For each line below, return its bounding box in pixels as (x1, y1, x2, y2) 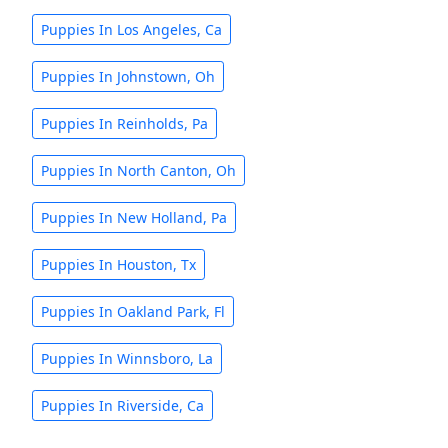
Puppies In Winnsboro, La (41, 349, 213, 368)
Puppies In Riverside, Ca (41, 396, 204, 415)
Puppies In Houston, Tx (41, 255, 196, 274)
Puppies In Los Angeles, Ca (41, 20, 222, 39)
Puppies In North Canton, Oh (41, 161, 236, 180)
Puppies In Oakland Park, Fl (41, 302, 225, 321)
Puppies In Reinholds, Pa (41, 114, 208, 133)
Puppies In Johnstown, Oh (41, 67, 215, 86)
